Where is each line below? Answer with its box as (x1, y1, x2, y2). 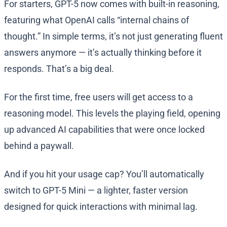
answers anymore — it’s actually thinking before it (4, 47, 202, 58)
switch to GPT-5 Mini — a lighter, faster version (4, 185, 188, 196)
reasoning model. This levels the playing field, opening (4, 108, 220, 119)
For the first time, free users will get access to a (4, 92, 193, 103)
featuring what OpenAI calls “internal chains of (4, 15, 189, 26)
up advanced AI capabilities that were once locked (4, 124, 205, 135)
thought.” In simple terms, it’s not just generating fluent (4, 31, 223, 42)
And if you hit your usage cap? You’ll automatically (4, 169, 204, 180)
